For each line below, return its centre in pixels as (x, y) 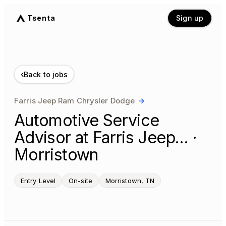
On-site (80, 181)
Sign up (190, 18)
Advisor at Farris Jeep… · (105, 137)
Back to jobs (46, 74)
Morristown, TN (130, 181)
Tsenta (41, 18)
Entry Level (38, 181)
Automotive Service (87, 120)
